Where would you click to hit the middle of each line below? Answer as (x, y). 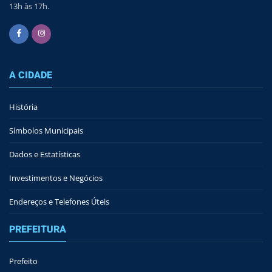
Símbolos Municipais (46, 130)
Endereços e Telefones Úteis (59, 201)
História (23, 107)
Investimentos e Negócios (56, 178)
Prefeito (23, 261)
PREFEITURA (38, 229)
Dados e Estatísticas (45, 154)
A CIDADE (31, 75)
